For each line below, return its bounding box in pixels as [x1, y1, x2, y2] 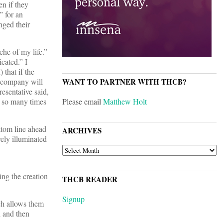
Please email [62, 96, 103, 107]
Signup [62, 194, 85, 205]
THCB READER [62, 174, 117, 185]
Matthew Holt [103, 96, 147, 107]
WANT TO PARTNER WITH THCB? [62, 76, 187, 88]
